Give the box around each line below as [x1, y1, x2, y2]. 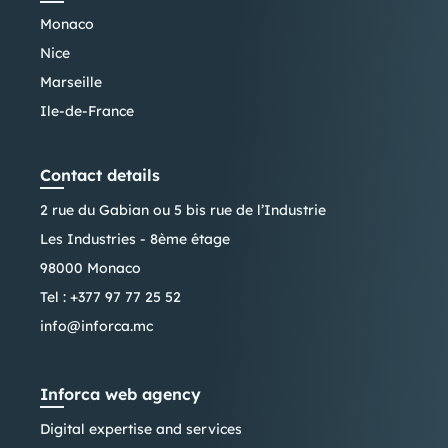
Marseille [40, 73, 102, 92]
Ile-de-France [40, 102, 134, 121]
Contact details [40, 165, 160, 186]
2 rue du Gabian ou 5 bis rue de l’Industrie [40, 201, 326, 220]
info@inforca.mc [40, 317, 153, 336]
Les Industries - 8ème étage [40, 230, 230, 249]
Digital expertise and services [40, 420, 242, 439]
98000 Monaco [40, 259, 141, 278]
